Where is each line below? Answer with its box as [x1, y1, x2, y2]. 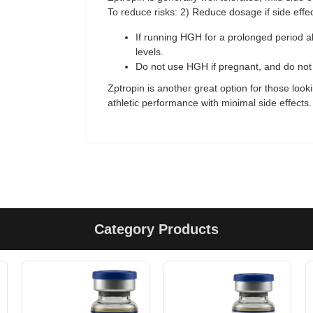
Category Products [94, 221, 219, 238]
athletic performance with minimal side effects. [108, 97, 312, 108]
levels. [136, 46, 163, 57]
